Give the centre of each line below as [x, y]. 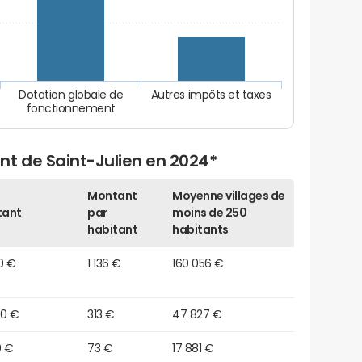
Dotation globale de [71, 95]
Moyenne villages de [229, 196]
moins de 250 [210, 213]
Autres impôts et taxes [211, 95]
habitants [200, 230]
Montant [112, 196]
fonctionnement [71, 108]
